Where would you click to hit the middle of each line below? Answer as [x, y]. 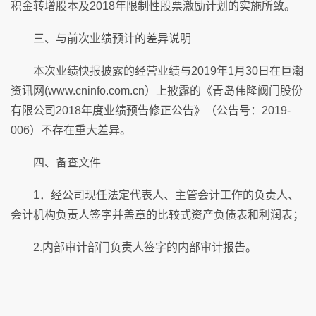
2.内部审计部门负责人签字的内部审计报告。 [135, 247]
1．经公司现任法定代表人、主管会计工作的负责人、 [155, 195]
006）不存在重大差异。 [71, 130]
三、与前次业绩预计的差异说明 [101, 38]
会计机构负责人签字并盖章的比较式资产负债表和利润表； [157, 215]
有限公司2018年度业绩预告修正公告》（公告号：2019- [151, 110]
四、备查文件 [56, 163]
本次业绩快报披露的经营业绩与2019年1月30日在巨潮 [157, 71]
